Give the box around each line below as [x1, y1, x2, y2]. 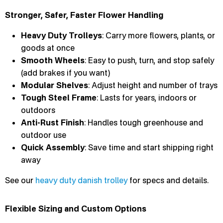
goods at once [21, 42, 75, 53]
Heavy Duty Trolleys [21, 30, 102, 40]
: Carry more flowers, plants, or [102, 30, 215, 40]
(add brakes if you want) [21, 67, 111, 78]
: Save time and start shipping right [85, 142, 214, 152]
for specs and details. [127, 175, 209, 185]
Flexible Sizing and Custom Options [5, 203, 146, 214]
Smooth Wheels [21, 55, 85, 65]
